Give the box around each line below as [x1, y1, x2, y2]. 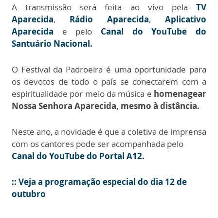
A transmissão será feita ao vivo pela [12, 1, 196, 13]
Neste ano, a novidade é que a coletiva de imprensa [12, 126, 206, 138]
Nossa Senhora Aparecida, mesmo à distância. [12, 100, 200, 112]
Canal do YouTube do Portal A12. [12, 150, 145, 162]
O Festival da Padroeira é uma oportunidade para [12, 64, 206, 75]
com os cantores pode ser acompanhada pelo [12, 138, 183, 150]
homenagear [154, 88, 206, 100]
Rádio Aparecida [70, 14, 149, 25]
